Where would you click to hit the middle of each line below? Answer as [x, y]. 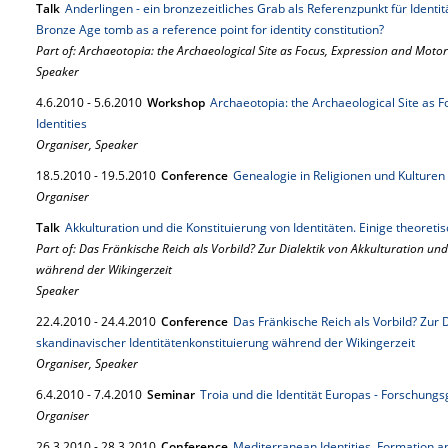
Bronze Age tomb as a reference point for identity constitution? [210, 29]
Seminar [171, 394]
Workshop [176, 102]
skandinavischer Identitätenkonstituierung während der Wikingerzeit [225, 342]
